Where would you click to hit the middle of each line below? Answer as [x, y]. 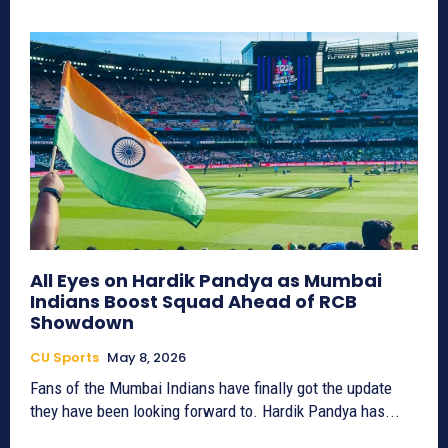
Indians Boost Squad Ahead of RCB [193, 301]
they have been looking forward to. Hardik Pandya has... [215, 410]
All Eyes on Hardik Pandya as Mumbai [206, 280]
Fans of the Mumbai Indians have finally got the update [211, 387]
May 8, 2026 [146, 357]
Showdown [82, 322]
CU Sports [64, 357]
